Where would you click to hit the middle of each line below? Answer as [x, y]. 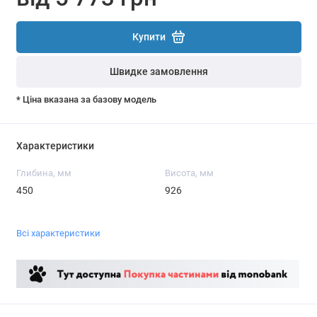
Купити [149, 37]
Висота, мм [189, 173]
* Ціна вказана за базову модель [86, 99]
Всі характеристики [58, 233]
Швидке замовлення [158, 72]
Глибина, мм [44, 173]
